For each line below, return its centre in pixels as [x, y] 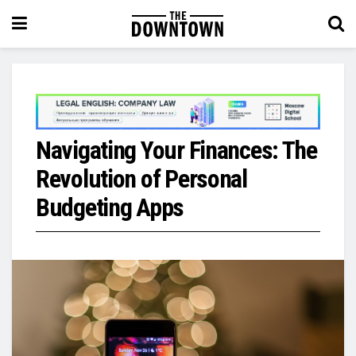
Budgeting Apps [110, 207]
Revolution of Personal [141, 178]
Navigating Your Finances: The [176, 150]
